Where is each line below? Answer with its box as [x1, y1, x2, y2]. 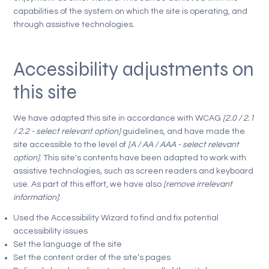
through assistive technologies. [13, 20, 135, 29]
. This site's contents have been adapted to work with [40, 153, 247, 162]
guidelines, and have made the [121, 127, 246, 136]
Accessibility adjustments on [13, 57, 255, 81]
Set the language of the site [13, 240, 124, 249]
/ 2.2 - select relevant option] [13, 127, 121, 136]
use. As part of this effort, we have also [13, 180, 164, 189]
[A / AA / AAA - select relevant [128, 140, 240, 149]
